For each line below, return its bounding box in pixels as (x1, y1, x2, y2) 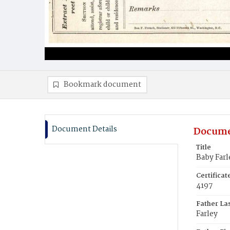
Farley (196, 208, 218, 220)
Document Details (52, 123, 117, 136)
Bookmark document (64, 79, 141, 91)
